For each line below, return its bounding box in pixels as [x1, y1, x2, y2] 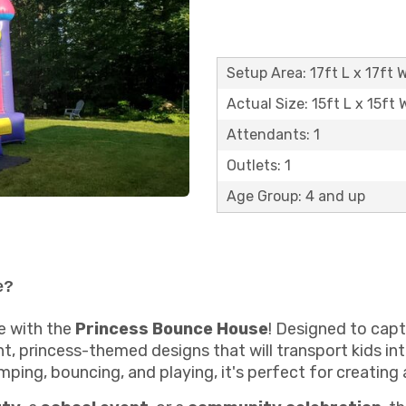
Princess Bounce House [75, 318, 268, 339]
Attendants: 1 [227, 126, 320, 143]
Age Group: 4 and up [227, 188, 365, 205]
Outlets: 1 [227, 157, 291, 174]
